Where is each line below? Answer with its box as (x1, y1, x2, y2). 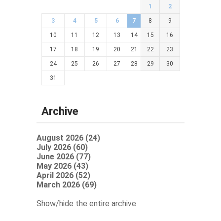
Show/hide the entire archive (37, 199, 136, 209)
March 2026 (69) (37, 180, 97, 190)
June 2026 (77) (37, 152, 91, 162)
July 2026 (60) (37, 143, 88, 152)
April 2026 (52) (37, 171, 90, 181)
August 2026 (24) (37, 133, 100, 143)
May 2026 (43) (37, 161, 88, 171)
